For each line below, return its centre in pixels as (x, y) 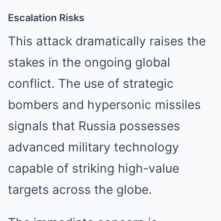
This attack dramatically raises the (107, 41)
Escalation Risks (46, 18)
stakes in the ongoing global (89, 62)
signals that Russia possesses (94, 126)
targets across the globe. (80, 189)
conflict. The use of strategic (91, 83)
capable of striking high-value (93, 168)
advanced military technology (93, 147)
